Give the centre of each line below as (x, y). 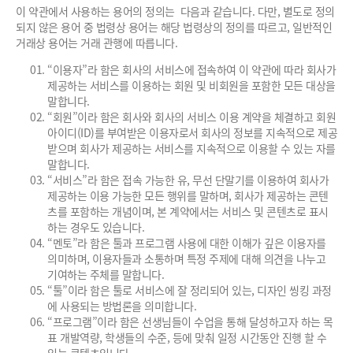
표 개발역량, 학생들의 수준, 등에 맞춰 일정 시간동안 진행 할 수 (187, 337)
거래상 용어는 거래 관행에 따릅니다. (97, 43)
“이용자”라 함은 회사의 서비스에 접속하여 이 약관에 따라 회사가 (191, 69)
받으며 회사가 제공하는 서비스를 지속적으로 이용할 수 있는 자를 (191, 148)
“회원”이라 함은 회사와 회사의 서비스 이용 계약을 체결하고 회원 (191, 117)
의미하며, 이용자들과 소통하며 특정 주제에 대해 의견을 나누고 (186, 258)
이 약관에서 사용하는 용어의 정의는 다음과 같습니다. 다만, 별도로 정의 (175, 11)
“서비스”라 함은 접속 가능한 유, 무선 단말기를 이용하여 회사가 (188, 180)
